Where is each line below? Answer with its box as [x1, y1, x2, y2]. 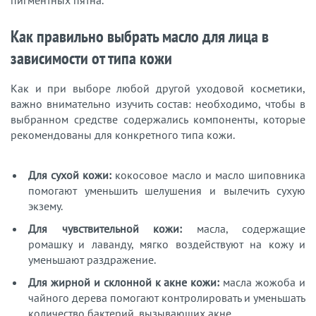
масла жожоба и [223, 275, 306, 290]
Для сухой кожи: [28, 168, 112, 183]
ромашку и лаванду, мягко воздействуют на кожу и [28, 237, 305, 252]
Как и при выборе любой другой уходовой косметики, [11, 81, 305, 96]
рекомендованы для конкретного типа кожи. [11, 128, 237, 142]
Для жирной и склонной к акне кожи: [28, 275, 224, 290]
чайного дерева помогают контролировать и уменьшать [28, 291, 305, 305]
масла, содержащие [182, 221, 305, 236]
